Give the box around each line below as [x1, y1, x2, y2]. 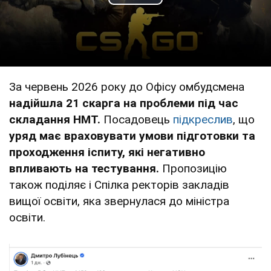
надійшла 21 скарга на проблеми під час [9, 96, 238, 110]
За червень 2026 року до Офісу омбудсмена [9, 79, 244, 94]
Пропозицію [159, 161, 227, 175]
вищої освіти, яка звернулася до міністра [9, 194, 229, 208]
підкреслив [173, 112, 233, 126]
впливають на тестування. [9, 161, 159, 175]
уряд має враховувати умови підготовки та [9, 128, 255, 143]
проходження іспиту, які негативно [9, 145, 205, 159]
